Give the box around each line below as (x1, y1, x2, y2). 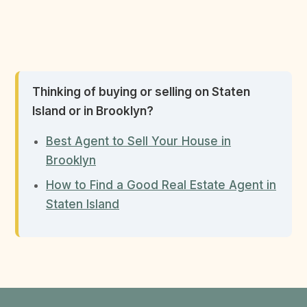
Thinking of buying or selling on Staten (32, 85, 250, 99)
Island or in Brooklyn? (32, 104, 153, 118)
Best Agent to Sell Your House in (46, 134, 231, 148)
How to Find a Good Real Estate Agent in (46, 178, 276, 192)
